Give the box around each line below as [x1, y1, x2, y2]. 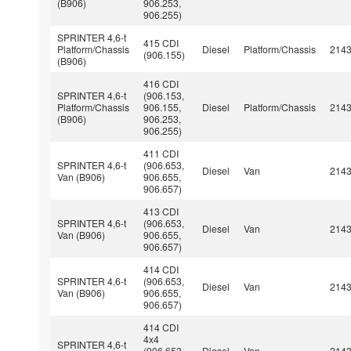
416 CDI [143, 76, 179, 90]
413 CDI [143, 204, 179, 218]
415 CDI [143, 35, 179, 49]
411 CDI [143, 146, 179, 160]
